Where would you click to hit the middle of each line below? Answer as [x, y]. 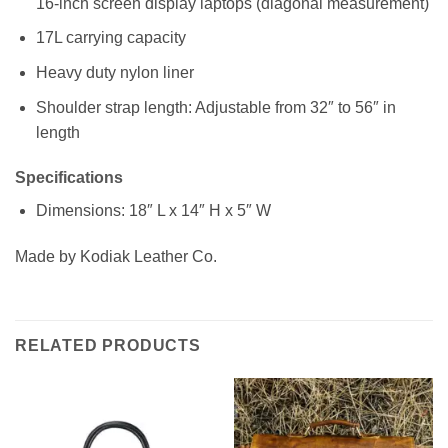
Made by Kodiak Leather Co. [116, 257]
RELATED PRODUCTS [108, 345]
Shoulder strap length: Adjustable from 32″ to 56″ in [215, 107]
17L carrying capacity [110, 38]
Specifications [69, 178]
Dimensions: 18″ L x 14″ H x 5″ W [153, 211]
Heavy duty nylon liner [114, 72]
